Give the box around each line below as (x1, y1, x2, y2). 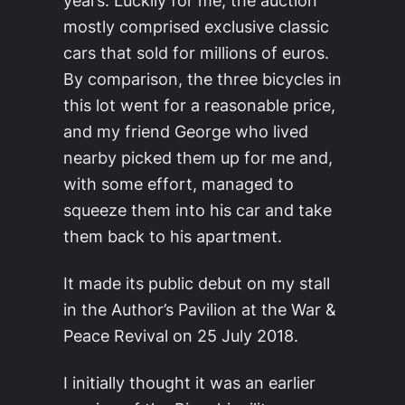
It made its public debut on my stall (63, 273, 330, 293)
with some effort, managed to (63, 174, 294, 193)
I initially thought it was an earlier (63, 372, 316, 392)
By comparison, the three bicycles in (63, 69, 342, 89)
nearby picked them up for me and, (63, 147, 333, 167)
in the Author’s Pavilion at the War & (63, 299, 336, 319)
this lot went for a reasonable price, (63, 95, 335, 115)
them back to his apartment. (63, 226, 282, 246)
